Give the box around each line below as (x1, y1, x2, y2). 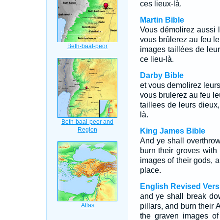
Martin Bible (139, 16, 184, 24)
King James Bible (139, 127, 205, 135)
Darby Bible (139, 71, 184, 80)
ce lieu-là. (139, 55, 174, 63)
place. (139, 166, 161, 174)
